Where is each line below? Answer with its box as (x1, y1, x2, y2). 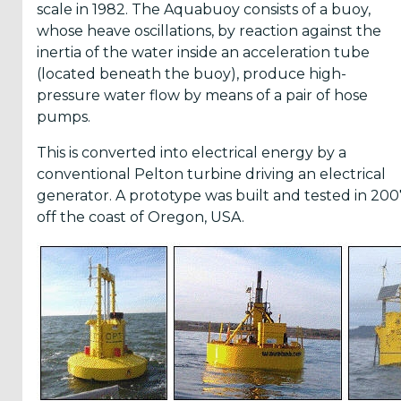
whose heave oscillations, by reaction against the (37, 22, 381, 39)
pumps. (37, 108, 90, 125)
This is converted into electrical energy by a (37, 144, 346, 161)
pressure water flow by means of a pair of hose (37, 87, 368, 104)
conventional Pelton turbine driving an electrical (37, 166, 386, 183)
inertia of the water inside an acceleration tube (37, 44, 370, 61)
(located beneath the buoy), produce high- (37, 65, 346, 82)
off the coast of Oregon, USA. (37, 209, 244, 226)
